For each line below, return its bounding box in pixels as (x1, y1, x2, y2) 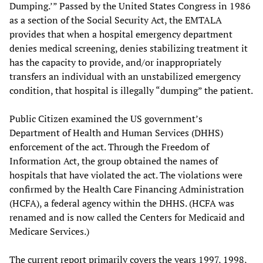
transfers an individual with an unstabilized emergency (9, 69, 241, 83)
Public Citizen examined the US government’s (9, 112, 203, 125)
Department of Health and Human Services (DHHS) (9, 126, 223, 139)
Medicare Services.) (9, 224, 89, 238)
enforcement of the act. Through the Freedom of (9, 140, 209, 153)
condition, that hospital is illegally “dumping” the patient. (9, 83, 253, 97)
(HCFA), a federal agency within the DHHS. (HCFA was (9, 196, 234, 210)
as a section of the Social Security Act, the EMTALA (9, 13, 222, 26)
